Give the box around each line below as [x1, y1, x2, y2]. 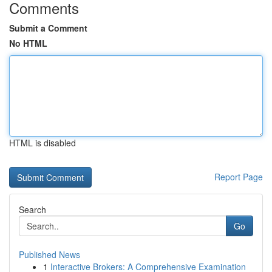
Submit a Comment [9, 22, 87, 34]
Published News [19, 248, 80, 260]
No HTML [9, 37, 47, 49]
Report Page [214, 171, 263, 183]
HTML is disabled [9, 137, 76, 149]
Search [19, 203, 46, 216]
